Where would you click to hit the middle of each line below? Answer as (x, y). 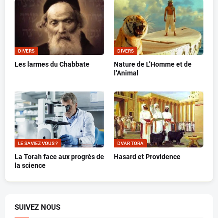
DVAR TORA (130, 144)
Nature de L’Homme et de (153, 64)
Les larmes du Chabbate (52, 64)
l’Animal (126, 73)
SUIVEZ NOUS (37, 208)
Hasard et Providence (147, 157)
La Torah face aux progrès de (59, 157)
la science (30, 166)
